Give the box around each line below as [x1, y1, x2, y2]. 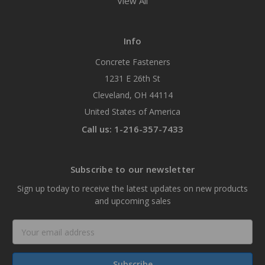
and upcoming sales [94, 195, 171, 207]
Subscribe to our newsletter [70, 163, 195, 176]
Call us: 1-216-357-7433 [82, 123, 183, 135]
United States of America [85, 106, 180, 118]
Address [12, 232, 45, 244]
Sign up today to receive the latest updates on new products [17, 183, 248, 195]
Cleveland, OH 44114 [92, 89, 173, 101]
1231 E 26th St [105, 73, 160, 85]
